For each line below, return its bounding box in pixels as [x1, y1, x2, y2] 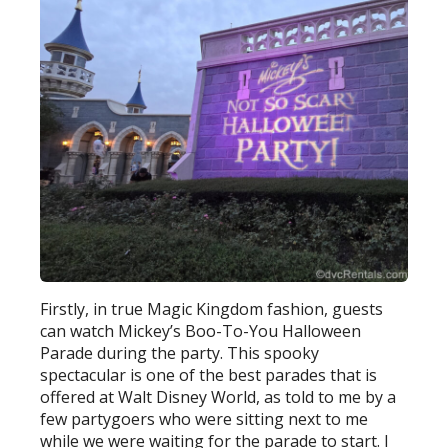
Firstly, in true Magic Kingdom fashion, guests [40, 298, 384, 321]
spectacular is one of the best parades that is [40, 364, 378, 387]
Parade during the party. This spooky [40, 342, 320, 365]
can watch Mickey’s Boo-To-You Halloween [40, 320, 362, 343]
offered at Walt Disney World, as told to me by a [40, 386, 397, 409]
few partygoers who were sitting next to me [40, 408, 369, 431]
